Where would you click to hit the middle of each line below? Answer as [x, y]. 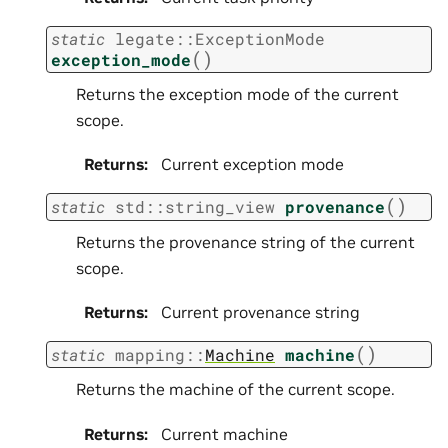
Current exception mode [252, 164]
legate [145, 38]
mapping [150, 354]
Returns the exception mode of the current [237, 94]
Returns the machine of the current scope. [235, 389]
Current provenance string [260, 312]
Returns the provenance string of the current [245, 241]
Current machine [224, 433]
